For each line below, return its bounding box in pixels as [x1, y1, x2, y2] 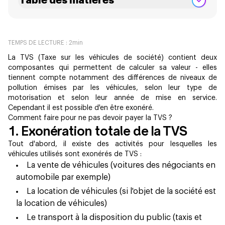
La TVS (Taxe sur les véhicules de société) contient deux [8, 54, 217, 61]
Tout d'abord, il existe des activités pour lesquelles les [8, 140, 217, 148]
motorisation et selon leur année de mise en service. [8, 94, 217, 101]
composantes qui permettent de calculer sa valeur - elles [8, 64, 217, 71]
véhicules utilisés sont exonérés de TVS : [8, 150, 142, 158]
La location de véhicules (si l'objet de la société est [27, 187, 216, 195]
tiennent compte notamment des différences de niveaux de [8, 74, 217, 81]
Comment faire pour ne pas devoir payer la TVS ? [8, 114, 172, 122]
